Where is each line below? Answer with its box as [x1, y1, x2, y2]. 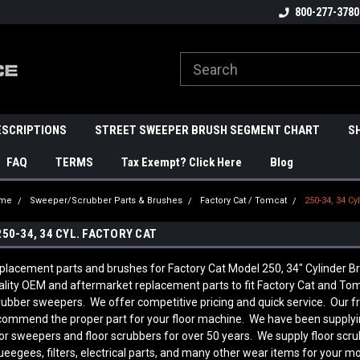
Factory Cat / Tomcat [200, 195, 288, 206]
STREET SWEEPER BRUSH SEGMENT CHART [95, 123, 320, 137]
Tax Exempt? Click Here [121, 155, 242, 170]
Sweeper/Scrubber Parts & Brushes [30, 195, 183, 206]
